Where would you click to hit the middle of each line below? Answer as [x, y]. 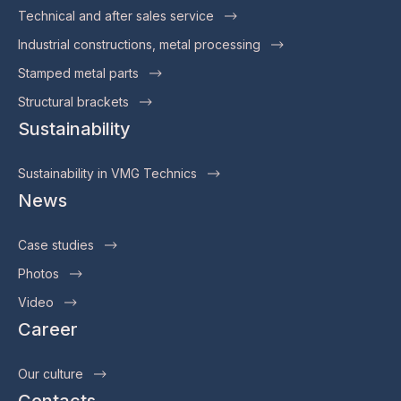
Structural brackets [73, 101]
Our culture [51, 373]
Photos [38, 273]
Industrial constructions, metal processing [139, 44]
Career [48, 329]
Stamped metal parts [78, 73]
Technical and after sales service [116, 15]
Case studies [56, 244]
